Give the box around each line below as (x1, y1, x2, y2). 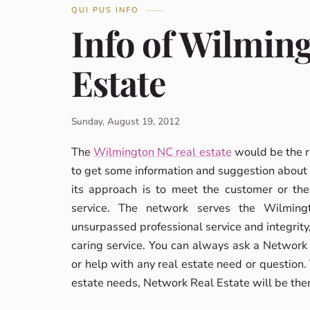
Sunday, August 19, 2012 (71, 114, 180, 128)
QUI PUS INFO (71, 5, 140, 16)
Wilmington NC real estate (93, 144, 232, 160)
